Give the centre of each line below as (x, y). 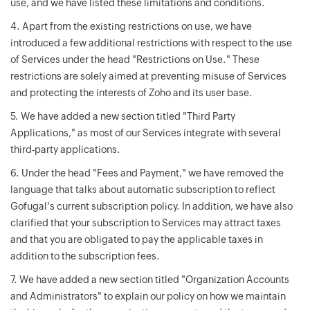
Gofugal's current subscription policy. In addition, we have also (152, 206)
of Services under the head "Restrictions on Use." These (135, 60)
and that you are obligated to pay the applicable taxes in (137, 239)
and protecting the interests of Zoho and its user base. (131, 93)
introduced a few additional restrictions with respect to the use (151, 43)
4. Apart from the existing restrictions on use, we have (131, 26)
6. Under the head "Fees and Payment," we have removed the (147, 173)
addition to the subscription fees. (85, 256)
